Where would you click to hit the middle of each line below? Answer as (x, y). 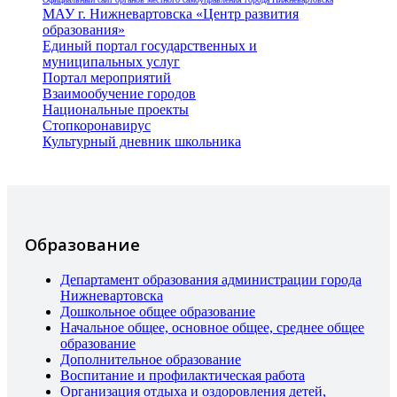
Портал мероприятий (107, 78)
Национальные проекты (116, 110)
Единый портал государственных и (150, 46)
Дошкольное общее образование (158, 311)
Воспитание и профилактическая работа (183, 375)
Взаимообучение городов (119, 94)
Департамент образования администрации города (211, 279)
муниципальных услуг (111, 62)
